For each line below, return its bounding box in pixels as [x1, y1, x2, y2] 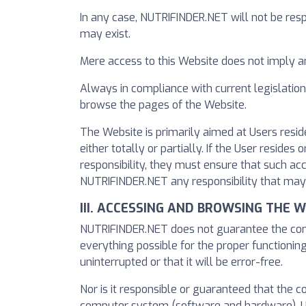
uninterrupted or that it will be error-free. [80, 254, 283, 269]
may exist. [80, 26, 130, 41]
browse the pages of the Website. [80, 97, 247, 112]
